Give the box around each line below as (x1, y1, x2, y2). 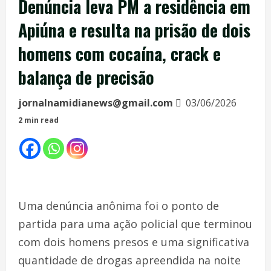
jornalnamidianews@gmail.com (18, 96, 173, 109)
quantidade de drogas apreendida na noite (18, 253, 241, 267)
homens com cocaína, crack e (18, 41, 221, 66)
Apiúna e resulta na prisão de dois (18, 18, 250, 42)
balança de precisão (18, 65, 154, 90)
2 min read (18, 115, 59, 125)
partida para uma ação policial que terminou (18, 217, 252, 231)
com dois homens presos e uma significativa (18, 235, 249, 249)
